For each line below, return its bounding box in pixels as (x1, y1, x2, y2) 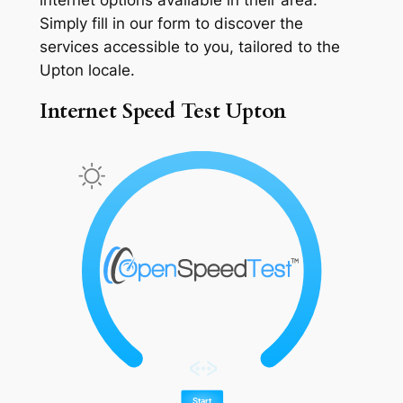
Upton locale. (39, 60, 135, 79)
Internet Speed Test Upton (39, 97, 286, 126)
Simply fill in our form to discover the (39, 13, 303, 32)
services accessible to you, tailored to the (39, 37, 340, 56)
